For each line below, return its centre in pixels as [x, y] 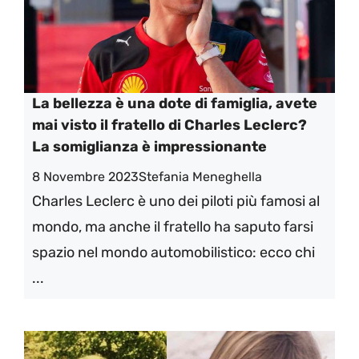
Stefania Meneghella [200, 177]
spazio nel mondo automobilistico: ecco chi [173, 252]
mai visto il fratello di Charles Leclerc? [169, 125]
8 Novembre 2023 [85, 177]
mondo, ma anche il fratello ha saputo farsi [173, 227]
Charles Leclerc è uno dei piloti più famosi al [176, 201]
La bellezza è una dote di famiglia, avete [175, 103]
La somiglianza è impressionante [149, 147]
